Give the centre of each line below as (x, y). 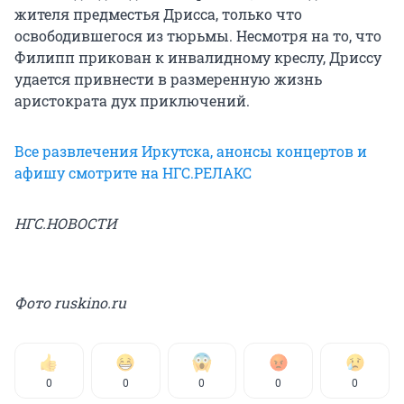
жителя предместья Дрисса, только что (158, 14)
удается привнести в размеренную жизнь (168, 78)
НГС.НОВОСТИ (65, 223)
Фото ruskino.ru (70, 302)
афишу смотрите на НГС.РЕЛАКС (133, 172)
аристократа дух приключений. (132, 100)
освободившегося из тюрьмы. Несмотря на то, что (198, 35)
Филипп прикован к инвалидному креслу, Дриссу (198, 57)
